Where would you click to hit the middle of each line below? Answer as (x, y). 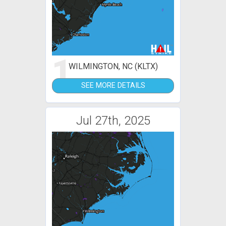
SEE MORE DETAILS (113, 85)
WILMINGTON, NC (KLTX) (113, 66)
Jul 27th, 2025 (113, 121)
